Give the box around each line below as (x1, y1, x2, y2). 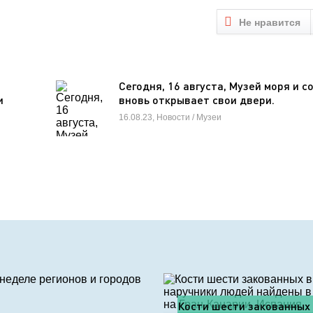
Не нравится (239, 17, 303, 28)
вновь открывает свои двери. (119, 93, 275, 106)
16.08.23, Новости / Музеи (119, 112, 222, 122)
